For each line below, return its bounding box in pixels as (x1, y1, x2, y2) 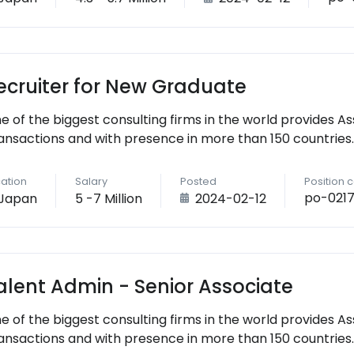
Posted (180, 174, 217, 188)
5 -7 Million (75, 189, 142, 208)
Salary (75, 174, 107, 188)
